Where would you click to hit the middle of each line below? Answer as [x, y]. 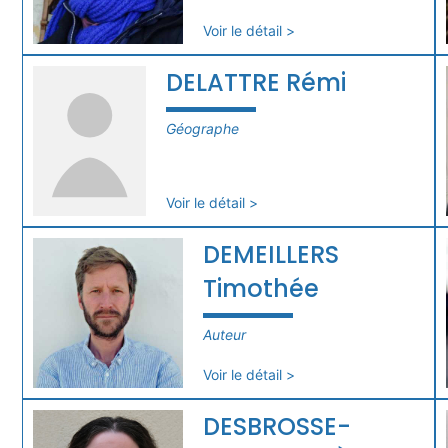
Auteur [224, 334]
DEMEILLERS [271, 254]
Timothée [261, 288]
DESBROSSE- [277, 426]
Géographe [202, 128]
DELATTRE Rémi [255, 82]
